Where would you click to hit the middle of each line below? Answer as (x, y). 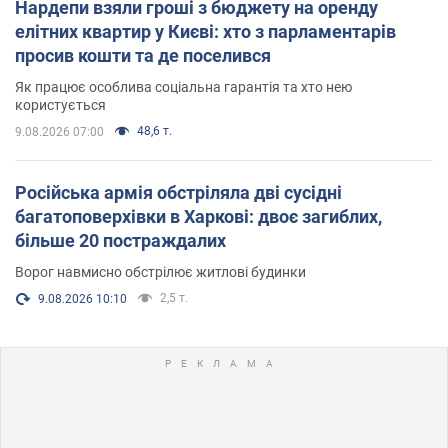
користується (60, 104)
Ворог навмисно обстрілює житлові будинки (160, 271)
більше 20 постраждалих (120, 240)
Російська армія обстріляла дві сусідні (178, 192)
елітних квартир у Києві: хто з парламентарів (205, 31)
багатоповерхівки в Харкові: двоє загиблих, (198, 216)
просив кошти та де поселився (143, 55)
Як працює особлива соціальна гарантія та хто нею (183, 86)
